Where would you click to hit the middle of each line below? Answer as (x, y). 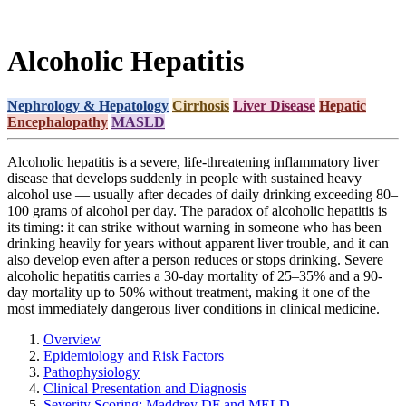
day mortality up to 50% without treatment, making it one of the (188, 292)
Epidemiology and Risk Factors (134, 355)
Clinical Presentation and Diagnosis (145, 388)
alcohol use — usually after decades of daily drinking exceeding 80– (203, 194)
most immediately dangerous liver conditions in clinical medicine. (193, 308)
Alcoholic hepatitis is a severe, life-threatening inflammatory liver (193, 161)
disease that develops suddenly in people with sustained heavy (184, 178)
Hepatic (343, 105)
